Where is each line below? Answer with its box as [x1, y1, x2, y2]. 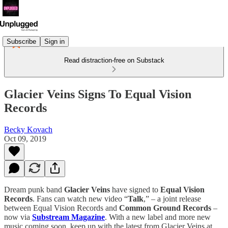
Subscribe [7, 37, 36, 45]
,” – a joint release [144, 194, 201, 203]
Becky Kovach [4, 125, 52, 134]
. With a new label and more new [105, 212, 211, 221]
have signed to [110, 185, 160, 194]
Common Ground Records [119, 203, 211, 212]
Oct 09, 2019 [4, 134, 46, 143]
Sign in [44, 37, 65, 45]
